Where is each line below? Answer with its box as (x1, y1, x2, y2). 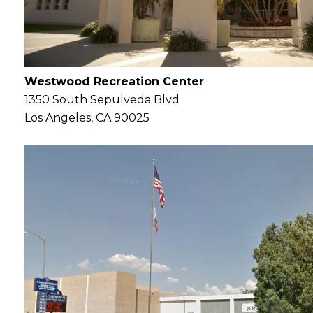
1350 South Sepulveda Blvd (24, 93, 180, 107)
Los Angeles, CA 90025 (24, 111, 150, 125)
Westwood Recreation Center (24, 75, 204, 89)
